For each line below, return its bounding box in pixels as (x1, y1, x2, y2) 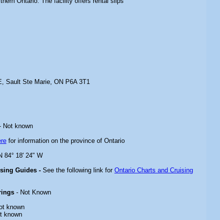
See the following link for (43, 166, 114, 174)
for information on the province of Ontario (6, 137, 125, 144)
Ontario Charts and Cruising (114, 166, 193, 174)
